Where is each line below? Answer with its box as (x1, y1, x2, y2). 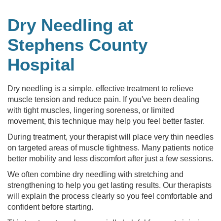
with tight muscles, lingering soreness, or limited (7, 106, 174, 114)
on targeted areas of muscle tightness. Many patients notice (7, 143, 214, 152)
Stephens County (7, 35, 147, 55)
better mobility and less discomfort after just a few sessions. (7, 154, 213, 163)
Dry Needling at (7, 15, 133, 35)
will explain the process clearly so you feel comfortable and (7, 191, 213, 200)
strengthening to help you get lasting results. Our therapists (7, 181, 212, 189)
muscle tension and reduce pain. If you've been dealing (7, 95, 199, 104)
